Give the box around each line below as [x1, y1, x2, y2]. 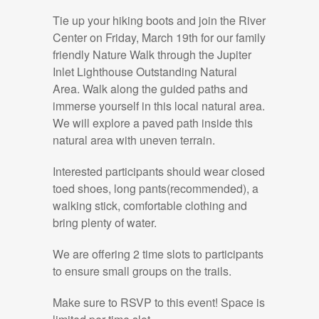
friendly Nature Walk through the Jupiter [53, 46, 251, 63]
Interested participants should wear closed [53, 163, 265, 179]
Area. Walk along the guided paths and [53, 80, 248, 97]
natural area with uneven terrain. [53, 132, 215, 148]
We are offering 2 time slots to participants [53, 246, 263, 262]
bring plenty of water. [53, 214, 157, 231]
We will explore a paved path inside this [53, 115, 253, 131]
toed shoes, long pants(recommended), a [53, 180, 258, 197]
